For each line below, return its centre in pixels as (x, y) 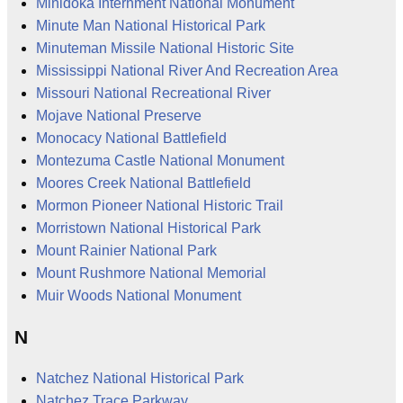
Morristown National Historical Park (148, 228)
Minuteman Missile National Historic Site (165, 48)
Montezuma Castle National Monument (160, 160)
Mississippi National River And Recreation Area (187, 70)
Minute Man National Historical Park (151, 25)
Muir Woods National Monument (139, 295)
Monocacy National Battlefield (131, 138)
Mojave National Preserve (119, 115)
